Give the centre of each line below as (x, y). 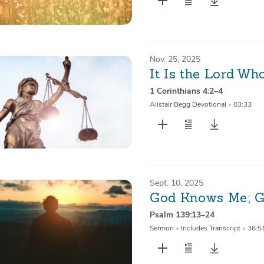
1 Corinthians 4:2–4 (186, 91)
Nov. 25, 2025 (175, 59)
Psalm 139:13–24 (182, 215)
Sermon (161, 228)
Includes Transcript (210, 228)
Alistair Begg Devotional (188, 105)
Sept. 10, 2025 (176, 183)
